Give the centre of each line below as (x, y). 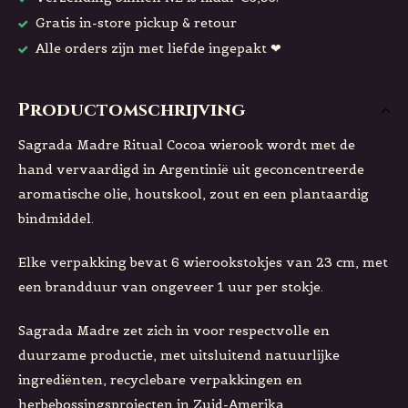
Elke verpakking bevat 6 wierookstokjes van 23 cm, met (203, 262)
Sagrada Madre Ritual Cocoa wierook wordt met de (187, 145)
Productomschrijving (132, 110)
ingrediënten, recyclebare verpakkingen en (160, 380)
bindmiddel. (56, 219)
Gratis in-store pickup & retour (134, 23)
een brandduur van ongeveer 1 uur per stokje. (171, 287)
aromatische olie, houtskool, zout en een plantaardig (194, 194)
